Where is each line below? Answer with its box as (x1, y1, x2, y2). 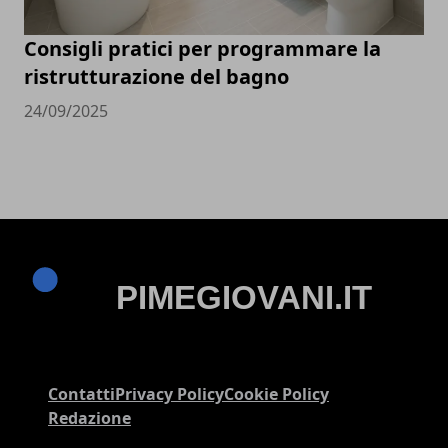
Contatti (48, 382, 115, 405)
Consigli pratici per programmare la (24, 34, 381, 62)
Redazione (48, 406, 131, 429)
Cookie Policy (224, 382, 329, 405)
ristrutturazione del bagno (24, 62, 289, 90)
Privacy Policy (115, 382, 224, 405)
